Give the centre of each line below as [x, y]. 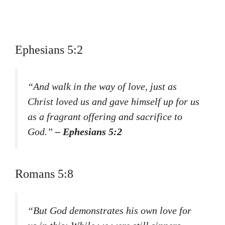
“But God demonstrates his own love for [109, 210]
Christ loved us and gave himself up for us [114, 102]
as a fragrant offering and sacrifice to [105, 117]
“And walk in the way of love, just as [102, 87]
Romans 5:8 [44, 174]
